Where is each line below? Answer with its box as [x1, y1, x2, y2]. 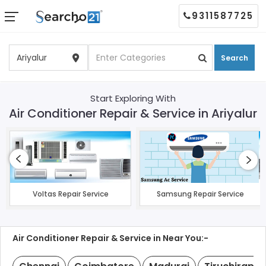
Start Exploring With [90, 91, 176, 104]
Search [221, 52, 249, 63]
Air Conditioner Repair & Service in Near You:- [12, 232, 208, 244]
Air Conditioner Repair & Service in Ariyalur [9, 105, 257, 122]
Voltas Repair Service [32, 189, 109, 199]
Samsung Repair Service [157, 189, 244, 199]
